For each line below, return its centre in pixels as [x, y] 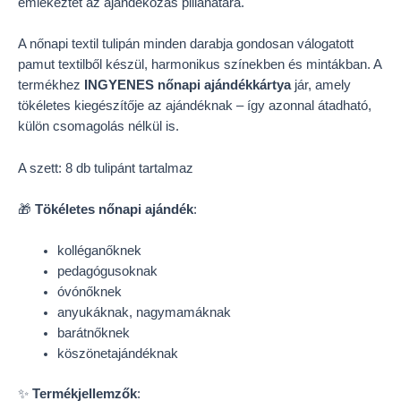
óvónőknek [89, 292]
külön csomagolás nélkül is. [98, 127]
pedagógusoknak [107, 272]
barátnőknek [93, 333]
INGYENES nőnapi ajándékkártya [188, 85]
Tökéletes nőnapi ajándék [114, 209]
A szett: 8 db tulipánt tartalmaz [106, 168]
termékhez [51, 85]
